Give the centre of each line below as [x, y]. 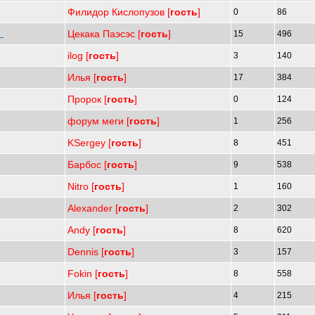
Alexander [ [93, 208]
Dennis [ [86, 252]
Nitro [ [81, 186]
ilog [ [78, 56]
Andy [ [82, 230]
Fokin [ [83, 274]
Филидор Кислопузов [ [119, 12]
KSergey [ [89, 143]
